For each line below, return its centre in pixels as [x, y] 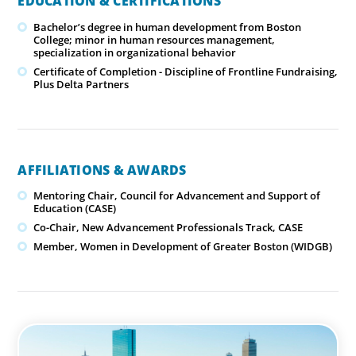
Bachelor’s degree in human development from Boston [168, 27]
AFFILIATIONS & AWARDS [102, 170]
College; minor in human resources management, [155, 39]
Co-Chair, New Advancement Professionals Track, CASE [168, 227]
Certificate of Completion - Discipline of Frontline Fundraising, [186, 71]
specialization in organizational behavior [135, 52]
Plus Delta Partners [81, 84]
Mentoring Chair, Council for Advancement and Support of [177, 195]
